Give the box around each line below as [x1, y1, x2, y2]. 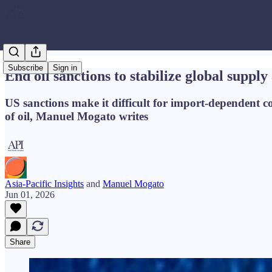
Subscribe [8, 63, 43, 72]
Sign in [53, 63, 77, 72]
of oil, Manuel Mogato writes [5, 109, 148, 123]
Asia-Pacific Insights [5, 178, 84, 189]
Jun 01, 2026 [5, 189, 55, 200]
